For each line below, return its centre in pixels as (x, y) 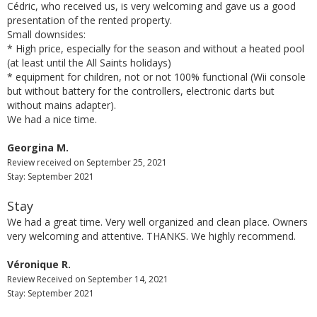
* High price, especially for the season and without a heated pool (156, 48)
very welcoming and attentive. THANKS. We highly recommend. (151, 236)
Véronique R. (39, 264)
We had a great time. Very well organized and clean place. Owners (157, 221)
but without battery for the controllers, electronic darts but (141, 91)
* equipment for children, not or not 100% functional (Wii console (156, 76)
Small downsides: (46, 34)
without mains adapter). (63, 105)
